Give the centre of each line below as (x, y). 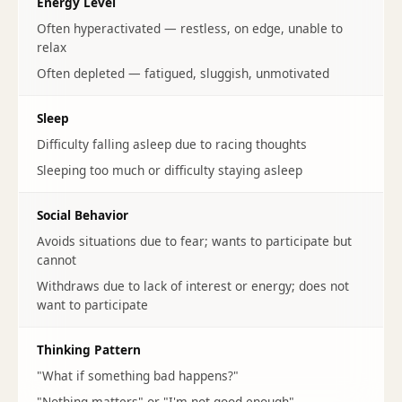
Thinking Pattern (89, 350)
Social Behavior (83, 215)
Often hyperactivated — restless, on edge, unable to (190, 28)
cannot (57, 260)
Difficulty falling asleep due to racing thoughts (172, 144)
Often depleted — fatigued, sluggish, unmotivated (183, 73)
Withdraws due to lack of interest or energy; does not (193, 286)
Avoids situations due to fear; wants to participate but (194, 241)
